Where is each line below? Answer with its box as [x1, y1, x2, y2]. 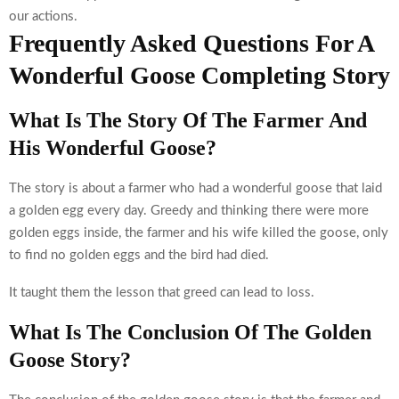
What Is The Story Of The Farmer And [9, 108, 367, 132]
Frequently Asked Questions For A [9, 28, 373, 57]
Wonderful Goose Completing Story [9, 61, 390, 89]
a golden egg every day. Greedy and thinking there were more [9, 203, 369, 217]
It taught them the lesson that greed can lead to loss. [9, 285, 314, 299]
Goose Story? [9, 347, 131, 371]
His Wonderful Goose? [9, 135, 216, 159]
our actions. [9, 9, 77, 23]
